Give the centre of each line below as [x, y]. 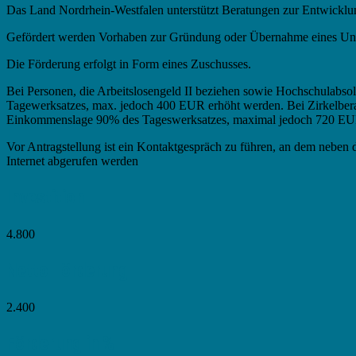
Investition [45, 197]
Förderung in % [60, 343]
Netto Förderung [67, 270]
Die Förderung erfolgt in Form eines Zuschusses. [129, 64]
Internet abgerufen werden [72, 161]
